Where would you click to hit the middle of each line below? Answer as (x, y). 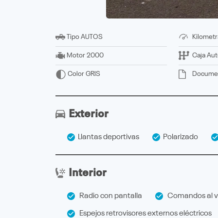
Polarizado (179, 137)
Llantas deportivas (107, 137)
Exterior (89, 114)
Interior (88, 173)
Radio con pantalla (109, 196)
